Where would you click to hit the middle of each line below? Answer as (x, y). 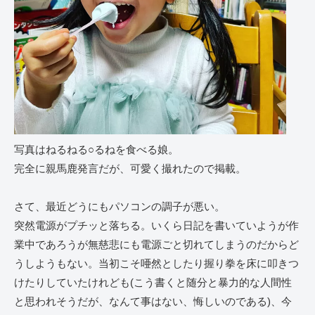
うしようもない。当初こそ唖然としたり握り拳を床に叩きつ (156, 264)
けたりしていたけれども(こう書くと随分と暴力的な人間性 (153, 283)
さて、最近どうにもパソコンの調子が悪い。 (120, 207)
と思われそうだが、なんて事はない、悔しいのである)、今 (153, 302)
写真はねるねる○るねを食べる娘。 (96, 150)
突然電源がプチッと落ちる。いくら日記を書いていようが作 (156, 226)
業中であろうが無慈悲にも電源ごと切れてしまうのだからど (156, 245)
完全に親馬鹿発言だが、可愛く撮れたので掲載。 (130, 169)
